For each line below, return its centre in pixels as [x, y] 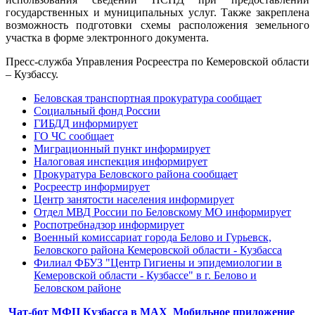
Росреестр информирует [92, 186]
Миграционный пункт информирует [122, 148]
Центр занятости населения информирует [134, 199]
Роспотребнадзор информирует [109, 224]
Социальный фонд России [97, 110]
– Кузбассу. [33, 74]
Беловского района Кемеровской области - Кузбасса [158, 250]
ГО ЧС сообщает [74, 136]
